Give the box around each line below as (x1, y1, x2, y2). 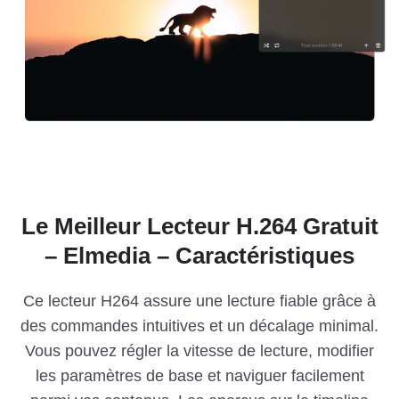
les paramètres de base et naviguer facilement (35, 367, 364, 386)
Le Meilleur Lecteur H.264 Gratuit (20, 213, 379, 240)
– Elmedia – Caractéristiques (45, 242, 354, 270)
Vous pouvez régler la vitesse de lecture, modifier (25, 342, 374, 361)
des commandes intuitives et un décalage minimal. (20, 317, 379, 336)
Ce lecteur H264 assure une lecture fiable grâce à (23, 292, 376, 311)
